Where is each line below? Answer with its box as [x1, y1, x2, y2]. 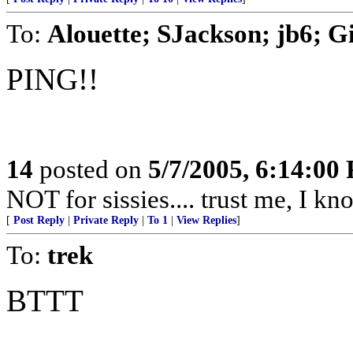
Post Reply [13, 214, 65, 226]
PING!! [6, 62, 98, 96]
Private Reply [73, 214, 139, 226]
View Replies [176, 214, 236, 226]
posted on [33, 154, 148, 184]
